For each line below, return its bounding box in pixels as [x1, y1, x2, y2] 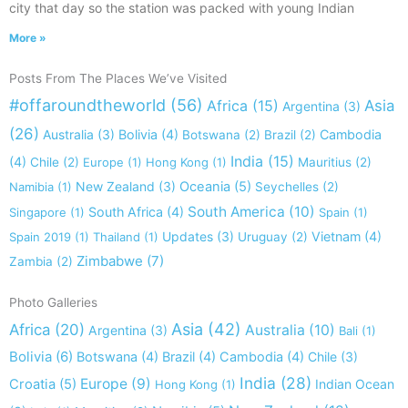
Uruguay [238, 229, 288, 244]
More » [9, 30, 46, 45]
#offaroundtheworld [9, 95, 166, 115]
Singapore [9, 204, 66, 219]
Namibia [9, 178, 54, 194]
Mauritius [298, 154, 352, 169]
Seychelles [255, 178, 319, 194]
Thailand [93, 229, 140, 244]
